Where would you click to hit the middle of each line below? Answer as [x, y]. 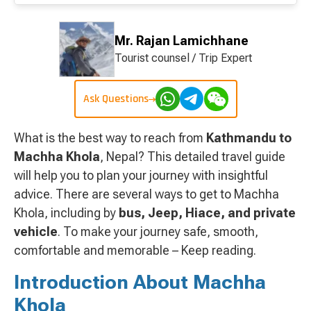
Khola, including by [65, 213]
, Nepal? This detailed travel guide [193, 157]
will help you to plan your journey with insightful [141, 176]
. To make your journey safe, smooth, [158, 232]
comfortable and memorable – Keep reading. [135, 251]
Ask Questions [116, 99]
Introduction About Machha [140, 283]
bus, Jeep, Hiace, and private [206, 213]
